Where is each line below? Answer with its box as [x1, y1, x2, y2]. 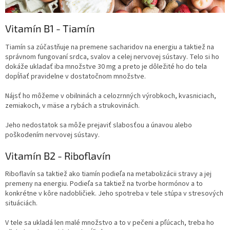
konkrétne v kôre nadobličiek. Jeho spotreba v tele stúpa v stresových [5, 188, 223, 199]
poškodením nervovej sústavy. [5, 129, 100, 140]
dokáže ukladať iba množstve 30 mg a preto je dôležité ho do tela [5, 61, 207, 72]
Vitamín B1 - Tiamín [5, 22, 95, 34]
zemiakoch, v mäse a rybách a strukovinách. [5, 100, 140, 111]
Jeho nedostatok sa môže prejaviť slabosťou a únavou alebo [5, 120, 192, 130]
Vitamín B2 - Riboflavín [5, 149, 111, 162]
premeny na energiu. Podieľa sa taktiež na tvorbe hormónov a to [5, 179, 203, 189]
